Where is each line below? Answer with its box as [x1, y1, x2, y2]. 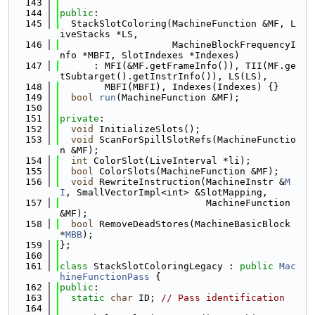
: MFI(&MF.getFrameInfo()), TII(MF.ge [60, 60, 296, 71]
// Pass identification [161, 292, 285, 303]
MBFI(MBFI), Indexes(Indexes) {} [60, 82, 279, 92]
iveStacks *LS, [60, 29, 139, 39]
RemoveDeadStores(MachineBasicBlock [94, 219, 290, 229]
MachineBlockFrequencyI [60, 39, 296, 50]
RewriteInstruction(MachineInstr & [94, 176, 285, 187]
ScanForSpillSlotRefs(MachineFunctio [94, 134, 296, 145]
